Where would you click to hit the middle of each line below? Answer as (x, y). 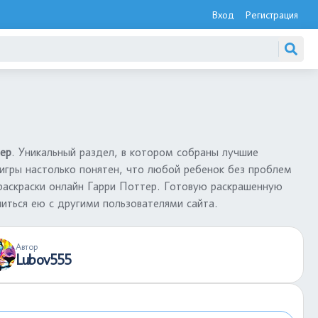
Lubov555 (44, 260)
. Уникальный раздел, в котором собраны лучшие (135, 152)
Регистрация (272, 15)
